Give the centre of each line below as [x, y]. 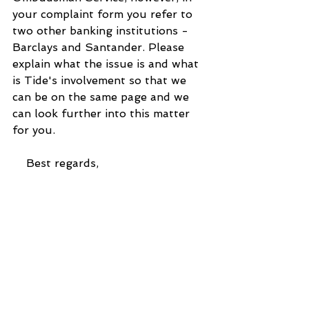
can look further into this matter [103, 113]
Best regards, [56, 163]
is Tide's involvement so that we [101, 80]
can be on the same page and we [102, 97]
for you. [34, 130]
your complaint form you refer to [104, 14]
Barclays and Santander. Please [100, 47]
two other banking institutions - [102, 30]
